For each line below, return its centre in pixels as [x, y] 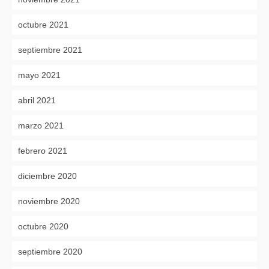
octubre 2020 [43, 226]
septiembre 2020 [50, 251]
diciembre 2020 [47, 176]
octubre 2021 [43, 24]
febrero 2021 [43, 150]
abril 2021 [37, 100]
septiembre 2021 [50, 50]
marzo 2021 [41, 125]
